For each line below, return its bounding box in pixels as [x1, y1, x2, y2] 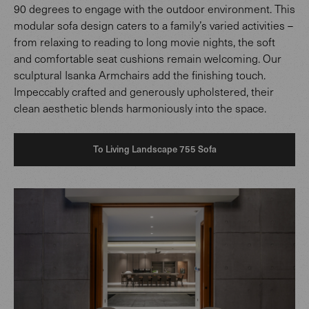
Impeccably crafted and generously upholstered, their [14, 84, 274, 99]
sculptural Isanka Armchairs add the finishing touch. [14, 68, 266, 83]
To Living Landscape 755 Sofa [92, 142, 217, 156]
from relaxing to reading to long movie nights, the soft [14, 34, 275, 50]
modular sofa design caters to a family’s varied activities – [14, 18, 293, 33]
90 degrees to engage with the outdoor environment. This [14, 1, 295, 17]
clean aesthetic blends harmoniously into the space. [14, 101, 266, 116]
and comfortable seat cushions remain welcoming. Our [14, 51, 281, 66]
